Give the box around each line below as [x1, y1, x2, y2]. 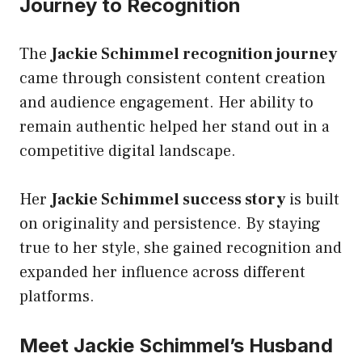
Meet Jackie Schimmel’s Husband [19, 333, 333, 357]
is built [285, 188, 339, 210]
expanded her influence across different [19, 261, 305, 283]
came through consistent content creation [19, 67, 326, 89]
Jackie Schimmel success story [51, 188, 285, 210]
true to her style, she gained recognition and [19, 237, 342, 259]
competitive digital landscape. [19, 140, 236, 162]
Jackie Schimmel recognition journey [51, 43, 337, 65]
